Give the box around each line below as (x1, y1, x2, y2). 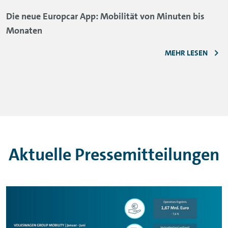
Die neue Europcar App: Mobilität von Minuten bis (6, 10, 205, 23)
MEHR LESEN (165, 47, 208, 58)
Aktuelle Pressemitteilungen (9, 143, 219, 166)
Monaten (6, 24, 42, 37)
